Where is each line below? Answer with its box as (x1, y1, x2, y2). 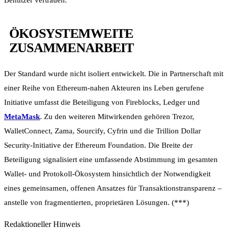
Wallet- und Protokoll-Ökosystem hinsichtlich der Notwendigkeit (4, 169, 211, 178)
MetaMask (4, 112, 40, 121)
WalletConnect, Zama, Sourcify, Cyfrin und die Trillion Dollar (4, 126, 201, 135)
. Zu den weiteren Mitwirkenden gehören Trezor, (40, 112, 194, 121)
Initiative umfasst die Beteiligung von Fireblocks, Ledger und (4, 98, 200, 107)
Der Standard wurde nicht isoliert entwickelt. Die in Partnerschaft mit (4, 69, 223, 78)
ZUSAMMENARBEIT (9, 40, 134, 56)
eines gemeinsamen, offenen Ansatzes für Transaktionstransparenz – (4, 184, 222, 193)
